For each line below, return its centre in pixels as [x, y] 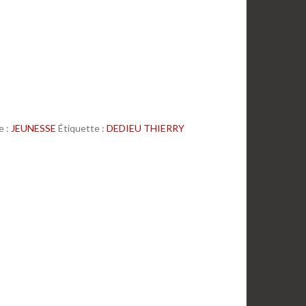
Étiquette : [82, 128]
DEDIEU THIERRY [145, 128]
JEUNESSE [33, 128]
